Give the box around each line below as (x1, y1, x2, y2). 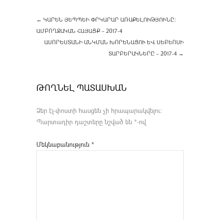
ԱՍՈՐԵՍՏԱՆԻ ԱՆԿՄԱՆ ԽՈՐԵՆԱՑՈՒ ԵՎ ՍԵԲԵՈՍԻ (44, 38, 184, 46)
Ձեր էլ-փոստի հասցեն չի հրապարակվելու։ (36, 106, 162, 115)
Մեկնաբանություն (36, 139, 91, 149)
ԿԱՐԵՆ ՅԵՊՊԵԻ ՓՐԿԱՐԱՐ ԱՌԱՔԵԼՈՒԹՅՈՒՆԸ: (42, 15, 176, 23)
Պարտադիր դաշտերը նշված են (36, 117, 134, 126)
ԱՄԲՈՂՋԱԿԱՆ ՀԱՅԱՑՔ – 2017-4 (36, 27, 122, 34)
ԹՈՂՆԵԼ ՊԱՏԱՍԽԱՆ (36, 82, 127, 93)
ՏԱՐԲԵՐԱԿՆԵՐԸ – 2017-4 (109, 49, 178, 57)
